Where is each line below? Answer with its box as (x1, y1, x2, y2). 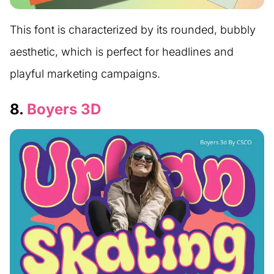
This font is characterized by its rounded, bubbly (10, 23, 256, 37)
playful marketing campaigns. (10, 67, 160, 81)
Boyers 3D (27, 100, 101, 119)
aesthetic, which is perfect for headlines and (10, 45, 234, 59)
